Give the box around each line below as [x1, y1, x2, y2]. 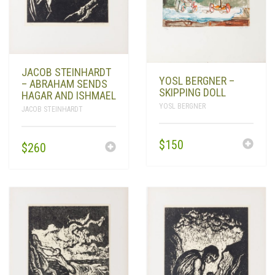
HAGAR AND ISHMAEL [21, 89, 116, 103]
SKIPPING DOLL [159, 86, 226, 99]
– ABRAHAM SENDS [21, 77, 107, 91]
